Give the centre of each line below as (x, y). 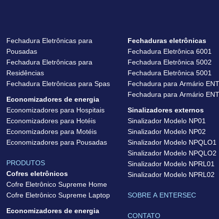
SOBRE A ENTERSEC (162, 195)
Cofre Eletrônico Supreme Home (56, 184)
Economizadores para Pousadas (56, 142)
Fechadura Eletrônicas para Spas (58, 84)
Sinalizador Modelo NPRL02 (171, 175)
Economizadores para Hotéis (51, 121)
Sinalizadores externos (166, 110)
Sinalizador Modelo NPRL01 (171, 164)
